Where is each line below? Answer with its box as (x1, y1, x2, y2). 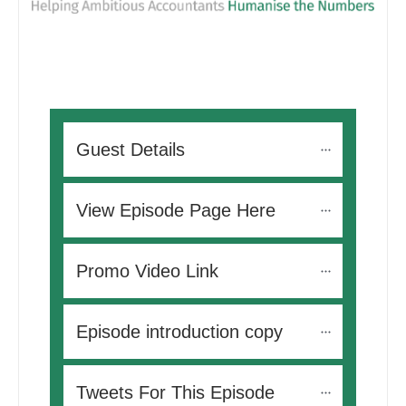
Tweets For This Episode (76, 382, 280, 403)
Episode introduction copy (76, 322, 283, 343)
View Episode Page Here (76, 200, 275, 221)
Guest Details (76, 140, 185, 160)
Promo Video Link (76, 261, 218, 282)
